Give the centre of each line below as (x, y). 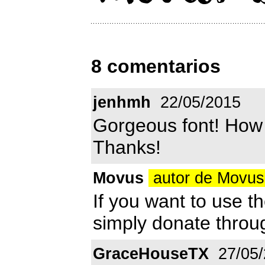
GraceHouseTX (151, 253)
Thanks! (127, 147)
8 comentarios (156, 67)
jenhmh (122, 102)
